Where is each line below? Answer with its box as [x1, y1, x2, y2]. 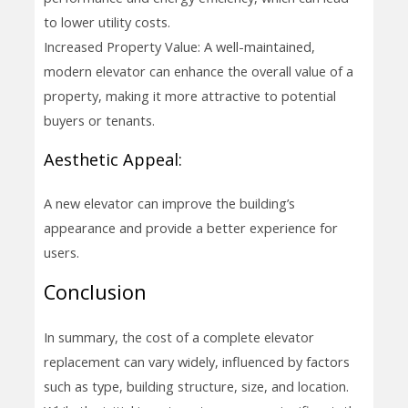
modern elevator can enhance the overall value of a [43, 62, 353, 81]
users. [43, 242, 79, 261]
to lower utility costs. [43, 13, 170, 32]
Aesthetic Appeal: [43, 148, 182, 170]
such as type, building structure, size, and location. [43, 377, 349, 396]
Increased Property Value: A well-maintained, [43, 37, 315, 56]
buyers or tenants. [43, 111, 155, 130]
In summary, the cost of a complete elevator [43, 328, 314, 347]
